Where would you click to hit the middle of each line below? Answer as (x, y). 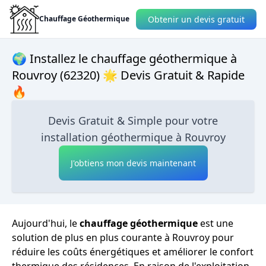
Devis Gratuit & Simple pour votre (133, 121)
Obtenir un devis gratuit (196, 19)
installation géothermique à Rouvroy (133, 137)
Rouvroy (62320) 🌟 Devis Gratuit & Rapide (128, 75)
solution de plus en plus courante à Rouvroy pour (123, 237)
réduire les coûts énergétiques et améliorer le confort (133, 252)
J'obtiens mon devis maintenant (133, 163)
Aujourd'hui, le (46, 223)
